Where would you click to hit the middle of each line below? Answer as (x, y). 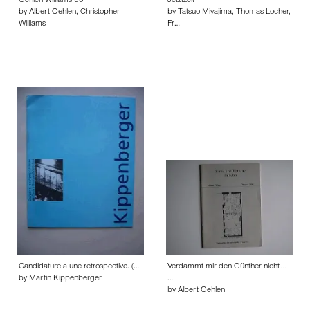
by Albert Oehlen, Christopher (69, 12)
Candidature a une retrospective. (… (79, 267)
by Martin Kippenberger (60, 279)
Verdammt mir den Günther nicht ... (227, 267)
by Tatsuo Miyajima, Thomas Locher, (229, 12)
